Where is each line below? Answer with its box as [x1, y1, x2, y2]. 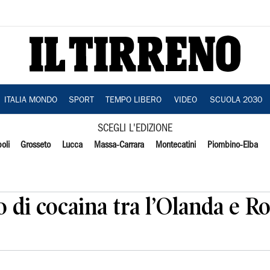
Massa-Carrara [94, 141, 145, 149]
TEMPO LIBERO [105, 96, 162, 105]
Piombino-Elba [207, 141, 258, 149]
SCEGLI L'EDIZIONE [98, 124, 172, 133]
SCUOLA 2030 [209, 96, 262, 105]
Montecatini [155, 141, 196, 149]
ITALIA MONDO [4, 96, 57, 105]
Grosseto [20, 141, 51, 149]
